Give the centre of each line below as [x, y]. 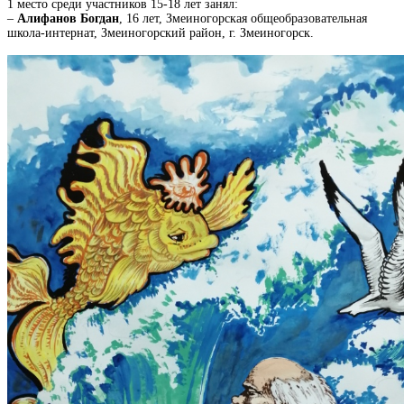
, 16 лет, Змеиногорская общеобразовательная [243, 18]
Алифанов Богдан [68, 18]
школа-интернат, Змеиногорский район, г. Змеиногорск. [161, 32]
